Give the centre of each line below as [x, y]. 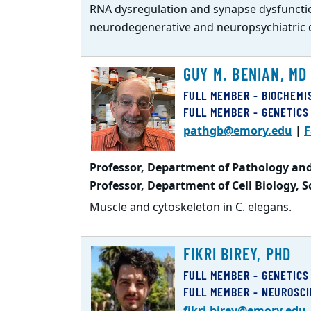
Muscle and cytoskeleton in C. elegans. [191, 207]
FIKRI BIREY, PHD [237, 254]
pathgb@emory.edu [238, 131]
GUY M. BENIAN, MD [245, 74]
